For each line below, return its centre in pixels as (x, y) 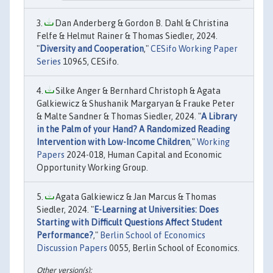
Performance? (65, 236)
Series (49, 62)
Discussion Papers (72, 248)
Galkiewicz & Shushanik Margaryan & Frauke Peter (136, 104)
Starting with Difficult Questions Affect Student (129, 223)
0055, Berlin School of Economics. (173, 248)
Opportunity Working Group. (92, 168)
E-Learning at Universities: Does (156, 210)
